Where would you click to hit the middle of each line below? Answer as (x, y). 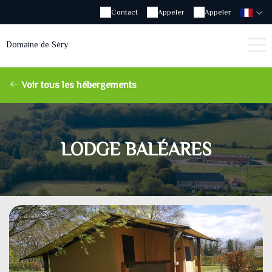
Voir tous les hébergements (78, 85)
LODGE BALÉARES (136, 149)
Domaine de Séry (37, 44)
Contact (124, 12)
